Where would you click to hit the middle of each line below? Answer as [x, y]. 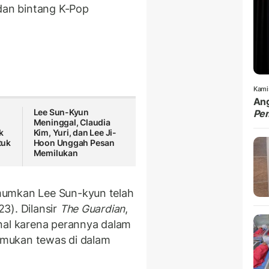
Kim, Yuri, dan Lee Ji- [75, 133]
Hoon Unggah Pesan [74, 143]
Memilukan [56, 153]
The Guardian [92, 208]
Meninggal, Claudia [72, 122]
